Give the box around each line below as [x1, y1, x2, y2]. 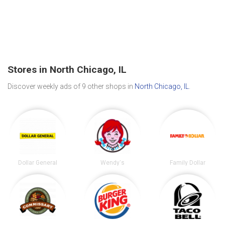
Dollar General [18, 159, 57, 166]
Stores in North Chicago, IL [8, 64, 127, 76]
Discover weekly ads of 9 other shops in [8, 82, 135, 90]
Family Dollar [169, 159, 205, 166]
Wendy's [100, 159, 125, 166]
